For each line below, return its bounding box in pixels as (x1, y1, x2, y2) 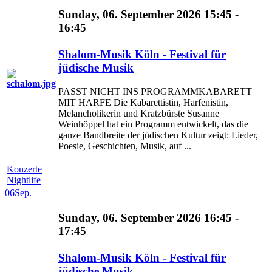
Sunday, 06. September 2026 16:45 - (58, 211, 239, 225)
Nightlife (7, 174, 41, 185)
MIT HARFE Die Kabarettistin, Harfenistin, (58, 97, 228, 108)
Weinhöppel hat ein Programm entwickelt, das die (58, 119, 248, 130)
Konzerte (7, 163, 42, 174)
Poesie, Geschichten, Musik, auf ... (58, 141, 191, 152)
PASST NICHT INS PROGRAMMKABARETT (58, 86, 252, 97)
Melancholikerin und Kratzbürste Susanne (58, 108, 219, 119)
